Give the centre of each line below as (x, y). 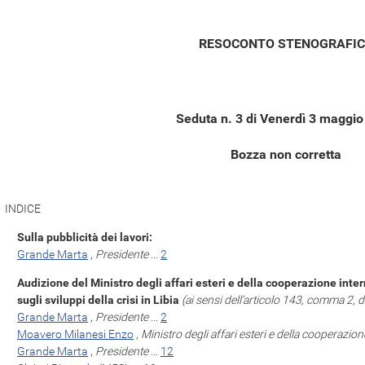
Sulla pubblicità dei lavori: (85, 237)
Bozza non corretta (286, 154)
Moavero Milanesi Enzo (75, 334)
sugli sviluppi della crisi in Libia (98, 300)
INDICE (23, 209)
